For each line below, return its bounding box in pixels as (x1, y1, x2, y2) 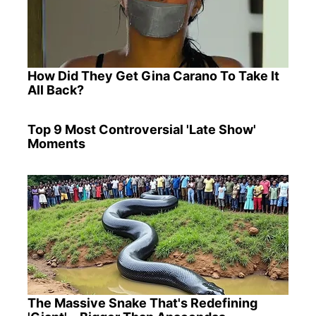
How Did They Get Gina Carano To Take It (27, 68, 279, 83)
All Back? (27, 82, 84, 97)
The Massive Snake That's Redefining (27, 296, 257, 311)
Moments (27, 135, 85, 151)
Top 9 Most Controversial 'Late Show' (27, 121, 256, 137)
